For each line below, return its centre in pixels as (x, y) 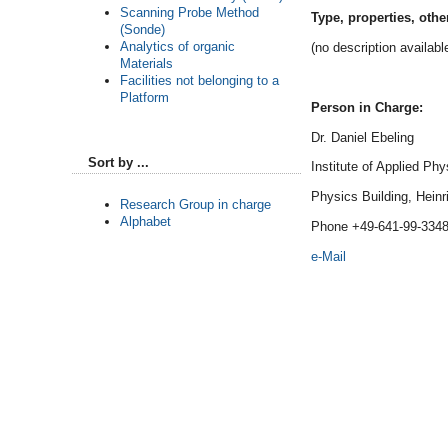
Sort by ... (118, 162)
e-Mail (328, 256)
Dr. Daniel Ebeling (362, 137)
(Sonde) (142, 29)
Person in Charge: (367, 107)
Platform (144, 97)
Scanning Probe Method (189, 12)
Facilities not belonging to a (199, 80)
